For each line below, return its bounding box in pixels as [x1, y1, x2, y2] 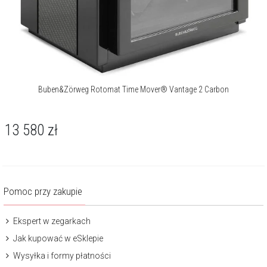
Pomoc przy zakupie [4, 185, 82, 197]
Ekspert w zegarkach [11, 216, 91, 226]
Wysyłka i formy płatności [11, 250, 111, 260]
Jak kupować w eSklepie [11, 233, 103, 243]
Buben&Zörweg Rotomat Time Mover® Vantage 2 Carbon [38, 84, 229, 94]
